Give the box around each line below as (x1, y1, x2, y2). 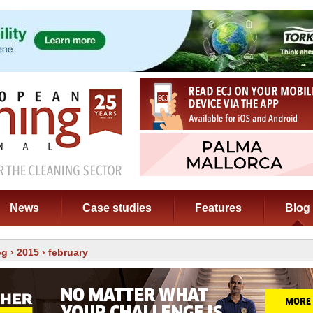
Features (195, 202, 242, 214)
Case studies (82, 202, 152, 214)
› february (39, 247, 88, 258)
